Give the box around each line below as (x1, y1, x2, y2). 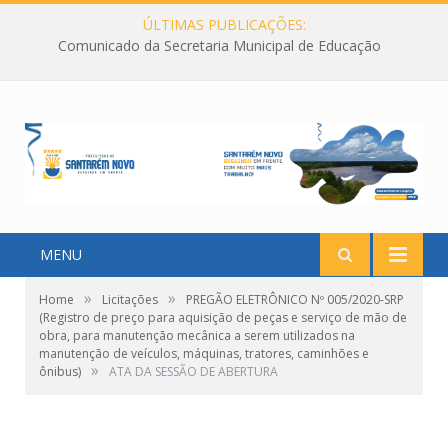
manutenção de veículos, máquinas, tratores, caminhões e (39, 345, 369, 363)
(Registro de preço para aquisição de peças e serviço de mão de (39, 309, 407, 327)
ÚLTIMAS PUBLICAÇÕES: (142, 15, 306, 34)
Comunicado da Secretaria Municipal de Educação (57, 36, 381, 56)
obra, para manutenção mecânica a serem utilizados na (39, 327, 355, 345)
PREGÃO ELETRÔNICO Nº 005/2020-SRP (186, 291, 404, 309)
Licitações (102, 291, 158, 309)
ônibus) (39, 363, 81, 381)
